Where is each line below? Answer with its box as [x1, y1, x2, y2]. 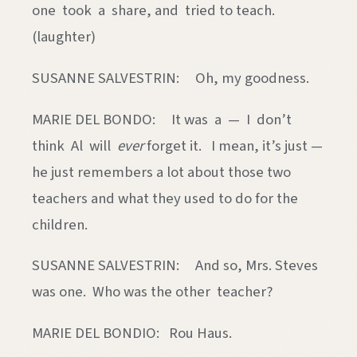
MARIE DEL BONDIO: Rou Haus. [32, 323, 232, 344]
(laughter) [32, 26, 96, 48]
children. [32, 214, 88, 235]
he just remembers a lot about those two [32, 161, 291, 182]
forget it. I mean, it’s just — [147, 135, 323, 156]
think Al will [32, 135, 117, 156]
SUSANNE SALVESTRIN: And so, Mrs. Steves [32, 255, 318, 277]
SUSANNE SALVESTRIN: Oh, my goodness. [32, 68, 309, 88]
